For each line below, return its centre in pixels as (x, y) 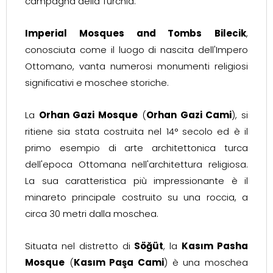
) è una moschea (206, 262)
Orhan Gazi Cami (189, 115)
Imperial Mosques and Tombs (114, 33)
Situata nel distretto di (80, 246)
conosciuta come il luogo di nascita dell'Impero (136, 50)
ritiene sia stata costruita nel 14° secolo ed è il (136, 131)
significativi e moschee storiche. (97, 83)
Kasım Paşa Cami (119, 262)
